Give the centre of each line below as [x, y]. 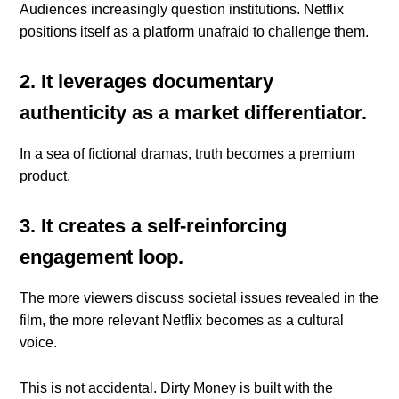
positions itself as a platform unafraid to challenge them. [195, 32]
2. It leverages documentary [147, 82]
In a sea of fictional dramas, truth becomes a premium [187, 154]
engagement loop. [102, 257]
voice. [39, 343]
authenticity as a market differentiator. [194, 113]
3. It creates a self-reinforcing [154, 226]
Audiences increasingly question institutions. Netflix [182, 10]
